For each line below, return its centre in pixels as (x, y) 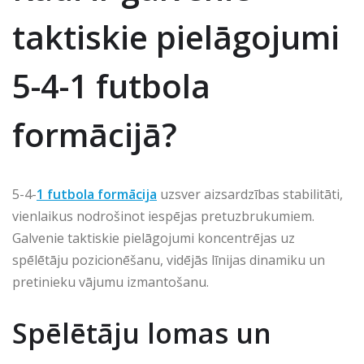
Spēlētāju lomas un (142, 333)
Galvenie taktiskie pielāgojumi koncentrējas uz (154, 238)
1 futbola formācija (97, 194)
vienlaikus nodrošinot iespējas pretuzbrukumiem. (163, 216)
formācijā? (95, 134)
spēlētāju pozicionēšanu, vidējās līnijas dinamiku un (169, 260)
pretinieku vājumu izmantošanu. (110, 282)
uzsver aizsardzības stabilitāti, (250, 194)
